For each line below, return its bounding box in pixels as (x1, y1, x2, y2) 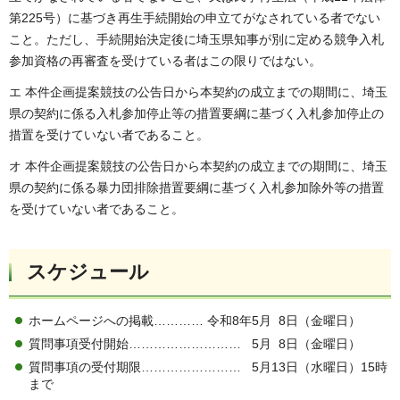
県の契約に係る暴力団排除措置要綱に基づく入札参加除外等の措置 (9, 180, 384, 195)
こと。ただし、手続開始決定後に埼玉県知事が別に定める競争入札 (9, 31, 384, 46)
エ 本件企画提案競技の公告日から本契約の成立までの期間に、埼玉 (9, 84, 387, 99)
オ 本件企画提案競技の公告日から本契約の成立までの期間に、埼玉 (9, 159, 387, 173)
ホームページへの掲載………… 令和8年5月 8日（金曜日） (29, 312, 361, 328)
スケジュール (27, 260, 149, 283)
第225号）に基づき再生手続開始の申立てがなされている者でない (9, 10, 380, 25)
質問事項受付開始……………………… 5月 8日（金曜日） (29, 336, 361, 351)
